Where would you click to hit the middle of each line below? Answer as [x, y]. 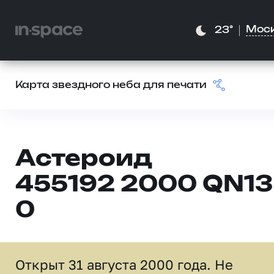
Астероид [84, 159]
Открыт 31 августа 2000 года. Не [124, 265]
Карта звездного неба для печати [111, 85]
